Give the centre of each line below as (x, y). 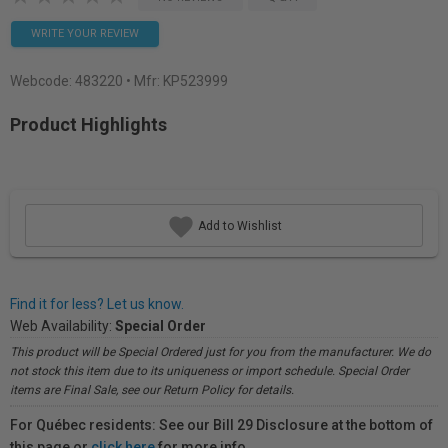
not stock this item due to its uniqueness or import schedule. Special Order (209, 371)
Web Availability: (62, 326)
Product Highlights (88, 124)
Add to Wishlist (238, 225)
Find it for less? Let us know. (97, 304)
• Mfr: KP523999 (177, 81)
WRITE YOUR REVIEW (85, 33)
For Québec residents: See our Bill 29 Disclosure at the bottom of (221, 425)
